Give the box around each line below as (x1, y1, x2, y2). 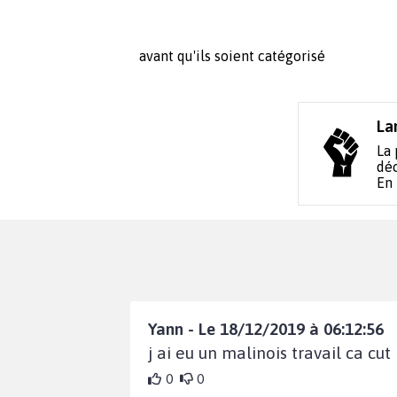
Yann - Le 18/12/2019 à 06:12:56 (148, 319, 384, 339)
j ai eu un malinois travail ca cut (148, 343, 391, 363)
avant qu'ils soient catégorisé (139, 48, 325, 65)
